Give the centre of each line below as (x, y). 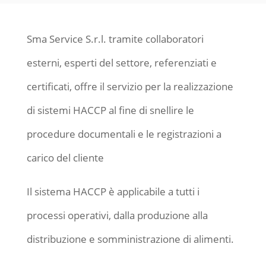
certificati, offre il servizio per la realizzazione (130, 86)
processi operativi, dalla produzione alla (117, 215)
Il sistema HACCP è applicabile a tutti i (113, 191)
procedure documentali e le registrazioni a (124, 134)
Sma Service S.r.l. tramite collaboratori (115, 39)
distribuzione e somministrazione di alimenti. (130, 239)
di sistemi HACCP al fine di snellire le (110, 110)
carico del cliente (65, 158)
